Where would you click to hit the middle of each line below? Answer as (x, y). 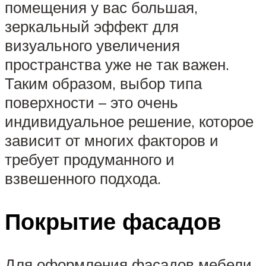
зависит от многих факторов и (112, 140)
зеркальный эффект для (92, 26)
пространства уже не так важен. (117, 64)
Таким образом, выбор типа (103, 83)
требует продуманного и (90, 159)
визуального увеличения (92, 45)
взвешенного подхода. (83, 178)
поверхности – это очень (91, 102)
